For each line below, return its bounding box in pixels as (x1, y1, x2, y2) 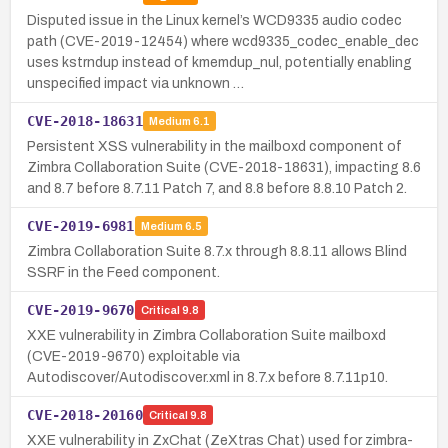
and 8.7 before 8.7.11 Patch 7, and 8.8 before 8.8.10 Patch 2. (27, 180, 407, 196)
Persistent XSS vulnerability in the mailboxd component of (27, 138, 402, 154)
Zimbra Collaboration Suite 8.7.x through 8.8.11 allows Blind (27, 243, 407, 259)
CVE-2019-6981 (27, 217, 135, 234)
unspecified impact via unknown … (27, 75, 244, 91)
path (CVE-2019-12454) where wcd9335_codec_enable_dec (27, 33, 419, 49)
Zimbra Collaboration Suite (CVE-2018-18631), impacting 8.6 (27, 159, 421, 175)
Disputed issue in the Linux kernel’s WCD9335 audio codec (27, 12, 402, 28)
